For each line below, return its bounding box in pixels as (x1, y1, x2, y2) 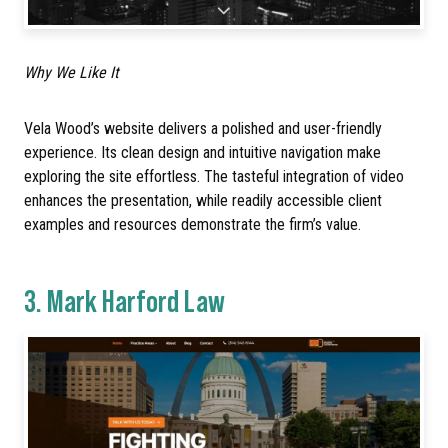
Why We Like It (24, 62, 119, 82)
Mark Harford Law (47, 281, 225, 319)
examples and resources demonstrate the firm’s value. (24, 214, 361, 234)
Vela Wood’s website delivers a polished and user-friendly (24, 118, 382, 138)
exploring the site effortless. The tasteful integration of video (24, 166, 404, 186)
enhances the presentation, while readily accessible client (24, 190, 382, 210)
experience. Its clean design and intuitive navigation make (24, 142, 381, 162)
